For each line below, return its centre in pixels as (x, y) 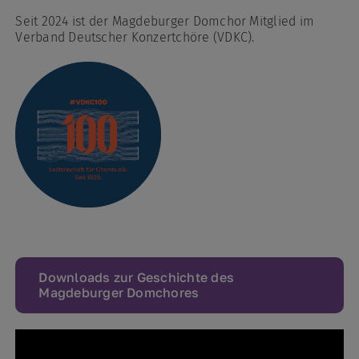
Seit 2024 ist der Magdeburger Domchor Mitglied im (165, 21)
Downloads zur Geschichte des (137, 277)
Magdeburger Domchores (119, 292)
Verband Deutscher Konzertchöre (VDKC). (135, 37)
